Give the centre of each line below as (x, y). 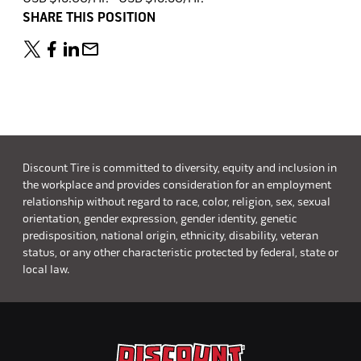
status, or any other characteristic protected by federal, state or (180, 253)
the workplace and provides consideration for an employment (176, 185)
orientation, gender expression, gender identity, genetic (160, 219)
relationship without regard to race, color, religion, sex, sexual (176, 202)
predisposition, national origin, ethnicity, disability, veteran (170, 236)
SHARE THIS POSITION (89, 18)
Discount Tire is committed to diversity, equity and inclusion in (179, 168)
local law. (46, 270)
